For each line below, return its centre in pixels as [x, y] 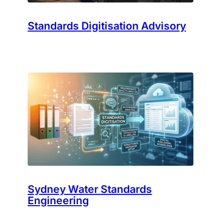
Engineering [58, 201]
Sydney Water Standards [90, 189]
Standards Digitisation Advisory [107, 25]
